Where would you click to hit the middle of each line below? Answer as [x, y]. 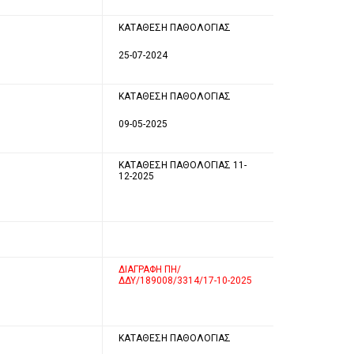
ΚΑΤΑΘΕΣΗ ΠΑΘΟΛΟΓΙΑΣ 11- [183, 165]
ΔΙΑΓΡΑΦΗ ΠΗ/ [150, 269]
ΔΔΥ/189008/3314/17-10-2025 [185, 280]
